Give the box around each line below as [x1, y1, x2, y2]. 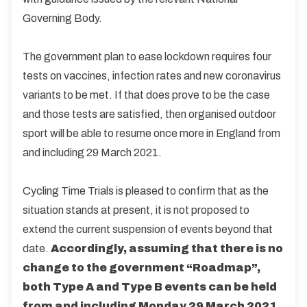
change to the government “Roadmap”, [23, 261, 260, 273]
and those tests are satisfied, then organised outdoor [23, 108, 276, 120]
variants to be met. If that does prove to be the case [23, 88, 270, 101]
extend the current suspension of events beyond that [23, 223, 273, 235]
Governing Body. [23, 12, 102, 24]
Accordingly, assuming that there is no [51, 242, 283, 254]
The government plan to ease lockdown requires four [23, 50, 271, 62]
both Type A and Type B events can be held [23, 280, 277, 293]
